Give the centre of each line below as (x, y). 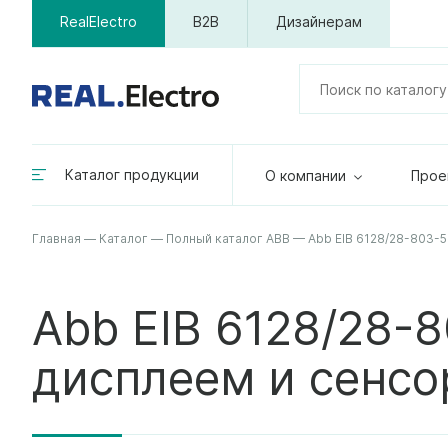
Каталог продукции (132, 174)
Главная (56, 238)
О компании (305, 175)
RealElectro (98, 21)
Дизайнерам (319, 21)
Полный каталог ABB (228, 238)
